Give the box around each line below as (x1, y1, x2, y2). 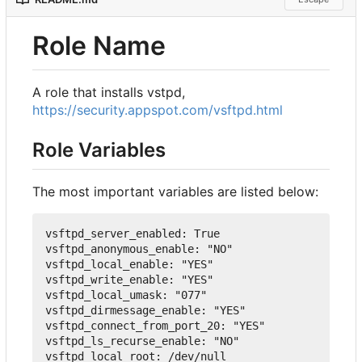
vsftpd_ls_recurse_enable (45, 334, 200, 347)
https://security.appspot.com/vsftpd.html (32, 102, 283, 119)
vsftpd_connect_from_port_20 (45, 318, 220, 332)
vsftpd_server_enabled (45, 226, 181, 240)
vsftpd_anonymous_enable (45, 242, 194, 255)
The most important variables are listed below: (32, 183, 318, 200)
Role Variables (32, 138, 166, 162)
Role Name (32, 29, 166, 61)
